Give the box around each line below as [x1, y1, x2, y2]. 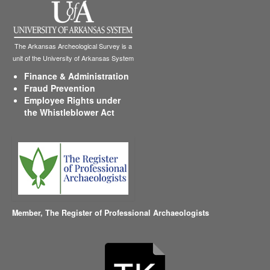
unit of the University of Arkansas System [13, 53, 134, 63]
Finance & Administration [24, 70, 129, 83]
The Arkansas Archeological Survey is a [14, 41, 132, 51]
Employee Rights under [24, 94, 121, 107]
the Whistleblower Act [24, 106, 115, 119]
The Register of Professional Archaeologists [45, 207, 209, 219]
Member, [12, 207, 45, 219]
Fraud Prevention [24, 82, 95, 95]
